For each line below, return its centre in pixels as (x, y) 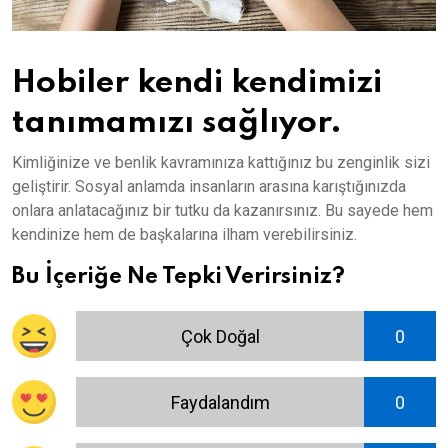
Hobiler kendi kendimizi (197, 83)
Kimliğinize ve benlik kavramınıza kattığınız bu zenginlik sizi (221, 163)
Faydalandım (220, 402)
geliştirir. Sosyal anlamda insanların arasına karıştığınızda (209, 187)
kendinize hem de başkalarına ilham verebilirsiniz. (184, 235)
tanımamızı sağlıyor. (177, 123)
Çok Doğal (220, 336)
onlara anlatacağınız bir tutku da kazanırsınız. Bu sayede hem (222, 211)
